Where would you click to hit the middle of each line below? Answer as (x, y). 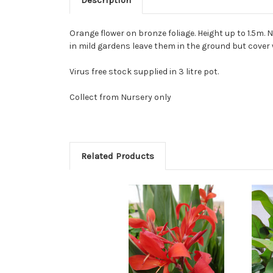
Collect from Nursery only (120, 97)
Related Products (117, 156)
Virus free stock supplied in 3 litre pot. (144, 72)
